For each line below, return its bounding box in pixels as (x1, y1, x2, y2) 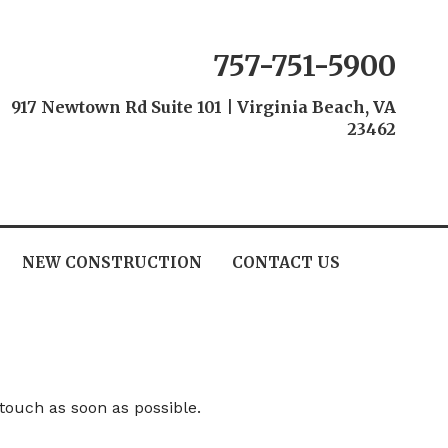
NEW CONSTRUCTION (21, 252, 202, 272)
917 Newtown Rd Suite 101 (10, 96, 226, 117)
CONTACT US (231, 252, 340, 272)
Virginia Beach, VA (232, 96, 396, 117)
